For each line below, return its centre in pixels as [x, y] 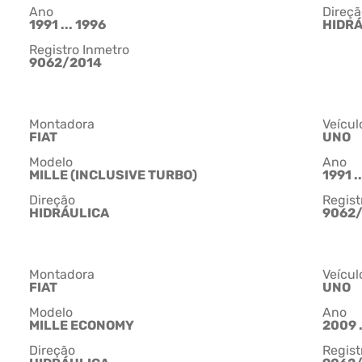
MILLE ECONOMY [82, 326]
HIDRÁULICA [69, 213]
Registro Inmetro [79, 50]
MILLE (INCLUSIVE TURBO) [113, 175]
